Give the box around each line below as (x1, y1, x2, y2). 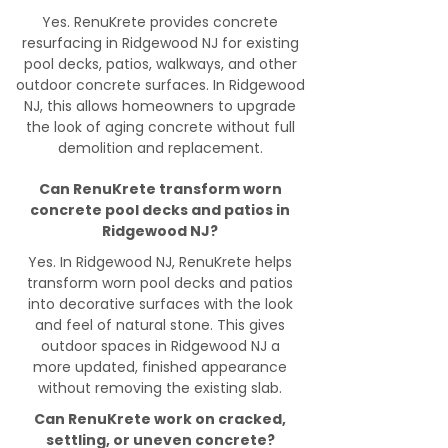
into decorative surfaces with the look (27, 294, 293, 314)
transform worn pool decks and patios (27, 273, 293, 293)
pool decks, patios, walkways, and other (23, 54, 297, 74)
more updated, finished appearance (33, 357, 287, 377)
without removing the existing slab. (38, 378, 282, 398)
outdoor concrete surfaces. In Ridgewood (15, 75, 305, 95)
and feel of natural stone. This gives (35, 315, 285, 335)
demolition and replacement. (57, 138, 263, 158)
